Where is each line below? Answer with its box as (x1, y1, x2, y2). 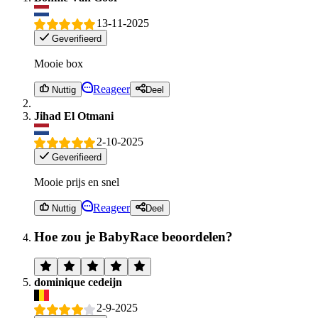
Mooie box (34, 57, 83, 70)
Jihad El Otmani (34, 109, 114, 122)
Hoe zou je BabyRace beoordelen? (34, 229, 233, 244)
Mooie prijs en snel (34, 175, 119, 188)
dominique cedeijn (34, 276, 122, 289)
